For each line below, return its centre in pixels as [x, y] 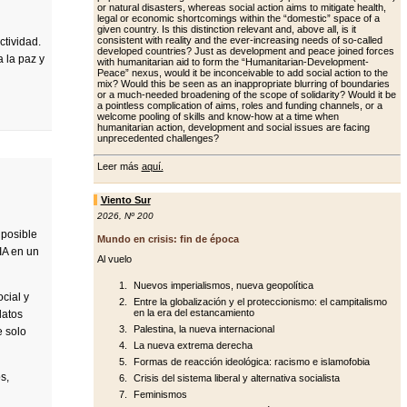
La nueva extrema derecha [193, 345]
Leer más [119, 166]
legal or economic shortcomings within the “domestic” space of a [238, 18]
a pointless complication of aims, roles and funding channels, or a [239, 105]
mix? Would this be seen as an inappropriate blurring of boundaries [243, 84]
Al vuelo [114, 259]
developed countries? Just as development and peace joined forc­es [245, 51]
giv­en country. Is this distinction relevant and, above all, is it [226, 29]
